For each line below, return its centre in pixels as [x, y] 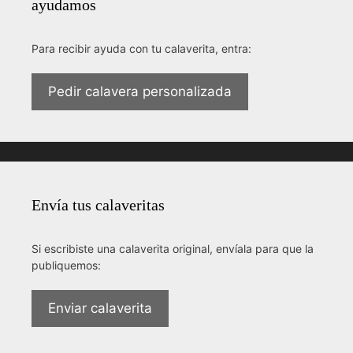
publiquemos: [66, 265]
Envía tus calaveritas [98, 204]
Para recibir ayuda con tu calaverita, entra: [141, 48]
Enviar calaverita [100, 308]
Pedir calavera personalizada [140, 91]
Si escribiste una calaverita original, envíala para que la [173, 248]
